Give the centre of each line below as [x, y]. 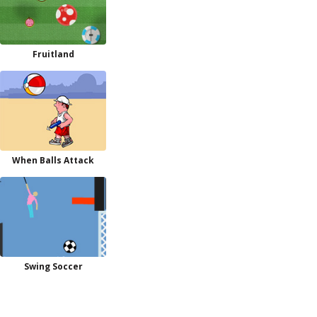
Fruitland [53, 54]
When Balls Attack [53, 160]
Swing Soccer [53, 266]
